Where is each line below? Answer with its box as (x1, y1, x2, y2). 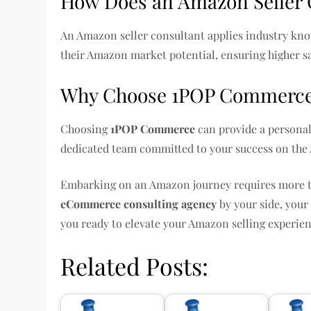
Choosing (60, 121, 111, 136)
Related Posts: (60, 250, 209, 282)
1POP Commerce (110, 121, 196, 136)
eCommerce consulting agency (60, 196, 217, 211)
